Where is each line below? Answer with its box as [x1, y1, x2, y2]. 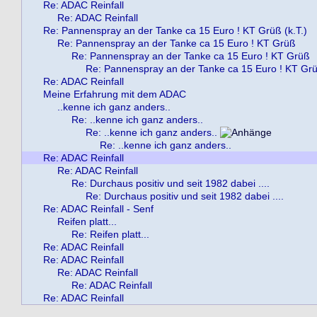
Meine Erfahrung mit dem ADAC [43, 88, 186, 100]
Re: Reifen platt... [71, 229, 149, 240]
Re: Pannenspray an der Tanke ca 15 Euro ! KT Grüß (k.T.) [43, 25, 307, 36]
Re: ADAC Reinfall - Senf [43, 203, 154, 214]
